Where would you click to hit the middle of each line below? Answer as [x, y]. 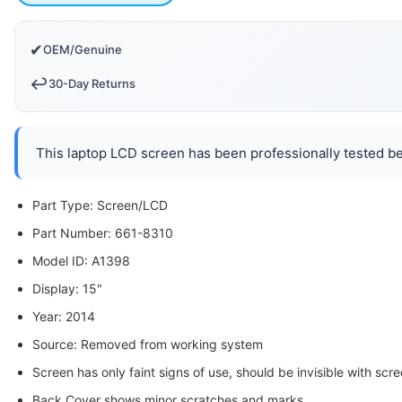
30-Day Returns [92, 83]
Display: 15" [67, 288]
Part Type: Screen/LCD [100, 205]
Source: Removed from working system [148, 344]
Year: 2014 [64, 316]
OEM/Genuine [83, 49]
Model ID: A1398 [81, 261]
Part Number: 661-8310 [103, 233]
